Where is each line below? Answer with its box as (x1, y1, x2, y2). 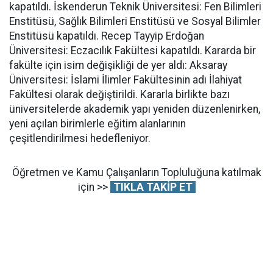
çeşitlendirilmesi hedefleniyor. (9, 132, 151, 144)
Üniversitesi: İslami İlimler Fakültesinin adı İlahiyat (9, 73, 242, 86)
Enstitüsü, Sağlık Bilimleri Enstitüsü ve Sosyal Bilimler (9, 15, 261, 27)
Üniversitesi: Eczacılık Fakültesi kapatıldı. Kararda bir (9, 44, 256, 57)
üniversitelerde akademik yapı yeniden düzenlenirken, (9, 102, 260, 115)
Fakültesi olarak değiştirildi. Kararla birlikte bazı (9, 88, 230, 101)
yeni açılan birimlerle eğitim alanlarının (9, 117, 186, 130)
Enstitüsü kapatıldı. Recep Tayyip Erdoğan (9, 29, 204, 42)
